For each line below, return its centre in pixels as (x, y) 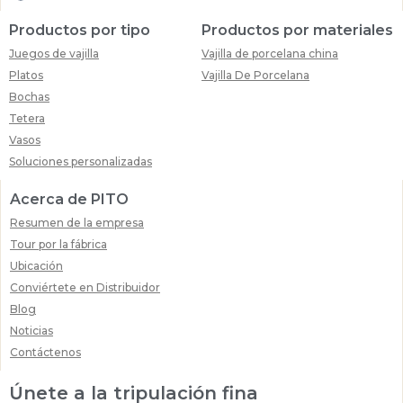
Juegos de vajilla (54, 54)
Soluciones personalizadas (81, 162)
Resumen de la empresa (77, 223)
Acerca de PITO (69, 200)
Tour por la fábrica (58, 245)
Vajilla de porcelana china (270, 54)
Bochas (29, 97)
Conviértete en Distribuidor (85, 288)
